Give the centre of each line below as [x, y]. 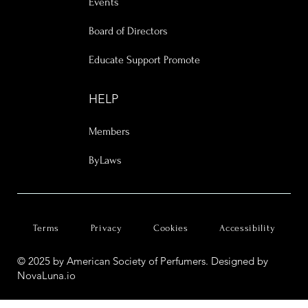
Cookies [170, 228]
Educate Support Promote [144, 60]
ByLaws [105, 160]
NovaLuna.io [46, 275]
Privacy [106, 228]
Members [109, 131]
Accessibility [247, 228]
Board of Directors [128, 31]
